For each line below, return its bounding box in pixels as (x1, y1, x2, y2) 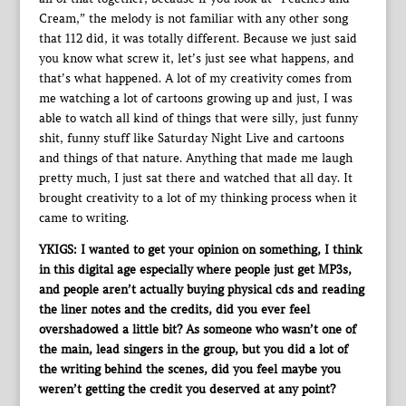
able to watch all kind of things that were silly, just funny (38, 111, 358, 126)
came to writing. (38, 210, 129, 226)
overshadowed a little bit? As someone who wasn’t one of (38, 322, 356, 337)
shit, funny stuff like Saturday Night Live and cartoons (38, 130, 344, 146)
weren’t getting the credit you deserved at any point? (38, 382, 335, 397)
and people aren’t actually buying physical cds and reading (38, 282, 364, 297)
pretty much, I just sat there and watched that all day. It (38, 170, 353, 186)
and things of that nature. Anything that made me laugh (38, 150, 353, 166)
